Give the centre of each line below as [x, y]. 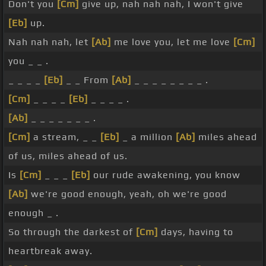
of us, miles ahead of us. [68, 156]
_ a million [148, 137]
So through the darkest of [72, 232]
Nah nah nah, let [50, 42]
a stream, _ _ [65, 137]
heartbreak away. [50, 251]
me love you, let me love [172, 42]
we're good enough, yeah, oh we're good [127, 194]
